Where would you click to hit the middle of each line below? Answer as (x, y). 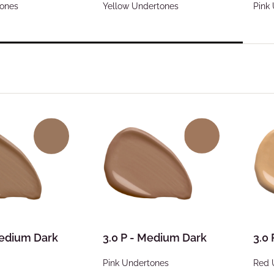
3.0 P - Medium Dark (155, 238)
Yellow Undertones (141, 6)
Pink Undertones (136, 263)
